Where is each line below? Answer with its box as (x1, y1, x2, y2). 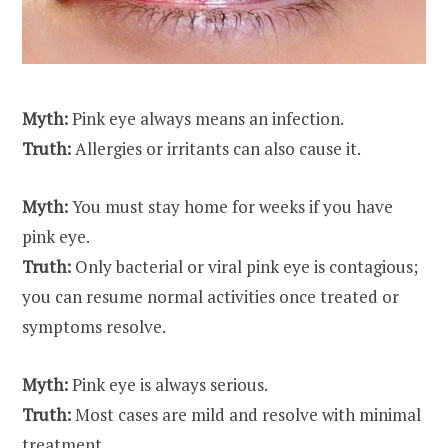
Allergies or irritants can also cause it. (71, 137, 361, 161)
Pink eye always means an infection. (68, 107, 344, 131)
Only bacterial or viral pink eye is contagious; (71, 255, 418, 279)
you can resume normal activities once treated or (22, 285, 399, 309)
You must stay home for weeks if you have (68, 195, 393, 219)
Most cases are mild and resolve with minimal (71, 403, 421, 427)
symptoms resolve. (22, 315, 166, 339)
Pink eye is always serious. (68, 373, 268, 397)
